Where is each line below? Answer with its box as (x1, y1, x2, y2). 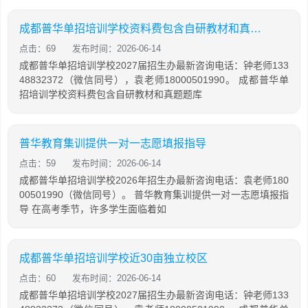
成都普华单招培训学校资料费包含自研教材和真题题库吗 (250, 23, 261, 35)
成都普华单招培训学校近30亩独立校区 (19, 252, 208, 265)
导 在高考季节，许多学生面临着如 (19, 203, 166, 215)
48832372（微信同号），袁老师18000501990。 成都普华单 (19, 74, 289, 86)
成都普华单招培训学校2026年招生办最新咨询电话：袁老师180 (19, 175, 289, 186)
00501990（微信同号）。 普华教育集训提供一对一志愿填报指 (19, 189, 289, 201)
